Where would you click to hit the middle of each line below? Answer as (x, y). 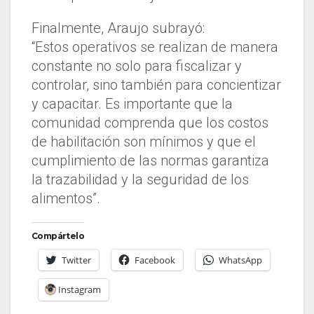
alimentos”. (66, 198)
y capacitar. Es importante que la (132, 103)
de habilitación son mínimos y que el (144, 141)
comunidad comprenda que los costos (150, 122)
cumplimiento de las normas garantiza (150, 160)
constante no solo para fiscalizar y (137, 66)
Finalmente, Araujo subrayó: (118, 28)
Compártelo (58, 235)
